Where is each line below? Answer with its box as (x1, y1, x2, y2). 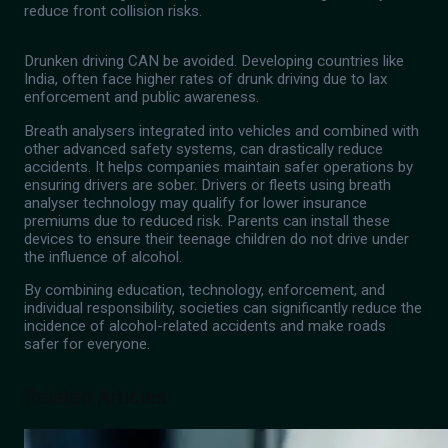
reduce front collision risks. (24, 2, 202, 21)
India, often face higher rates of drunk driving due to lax (24, 70, 388, 89)
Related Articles (24, 384, 166, 409)
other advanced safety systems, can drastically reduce (24, 139, 383, 158)
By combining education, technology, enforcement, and (24, 280, 385, 299)
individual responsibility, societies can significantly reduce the (24, 298, 422, 317)
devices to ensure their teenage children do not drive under (24, 229, 409, 248)
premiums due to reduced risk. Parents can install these (24, 211, 390, 230)
